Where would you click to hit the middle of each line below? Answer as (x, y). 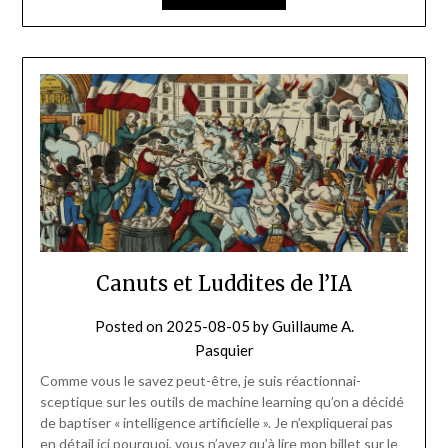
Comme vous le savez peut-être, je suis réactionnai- (200, 381)
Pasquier (224, 350)
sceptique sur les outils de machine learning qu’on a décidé (221, 402)
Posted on (130, 326)
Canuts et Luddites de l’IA (224, 284)
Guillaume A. (312, 326)
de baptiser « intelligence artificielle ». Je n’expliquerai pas (216, 423)
